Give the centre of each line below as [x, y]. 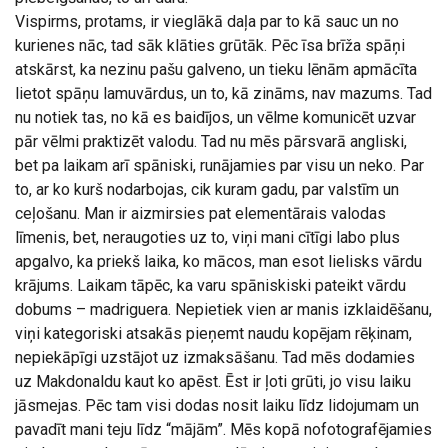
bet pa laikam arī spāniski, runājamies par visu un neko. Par [219, 165]
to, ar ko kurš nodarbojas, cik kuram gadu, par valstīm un [207, 189]
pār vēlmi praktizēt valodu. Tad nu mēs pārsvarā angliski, [211, 141]
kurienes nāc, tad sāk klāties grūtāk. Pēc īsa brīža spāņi [210, 45]
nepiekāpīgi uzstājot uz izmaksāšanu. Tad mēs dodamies [215, 357]
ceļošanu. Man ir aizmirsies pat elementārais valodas [200, 213]
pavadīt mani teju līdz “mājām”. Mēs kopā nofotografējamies [223, 429]
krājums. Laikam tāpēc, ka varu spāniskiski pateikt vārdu [210, 285]
